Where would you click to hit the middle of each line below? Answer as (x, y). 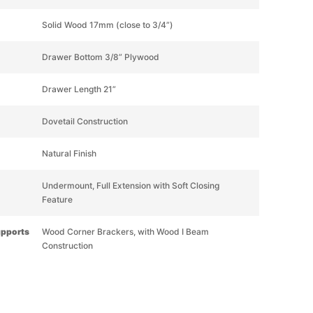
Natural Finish (69, 153)
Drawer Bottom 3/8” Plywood (100, 57)
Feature (57, 199)
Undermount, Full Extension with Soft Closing (130, 185)
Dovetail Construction (85, 121)
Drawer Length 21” (79, 89)
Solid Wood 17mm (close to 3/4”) (107, 25)
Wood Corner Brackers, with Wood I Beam (125, 232)
